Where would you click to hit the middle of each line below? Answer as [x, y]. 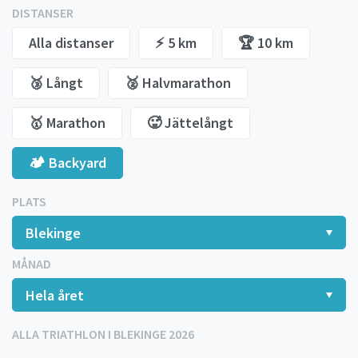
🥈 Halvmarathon [178, 82]
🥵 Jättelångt [190, 122]
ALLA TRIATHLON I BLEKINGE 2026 [103, 334]
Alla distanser [71, 42]
